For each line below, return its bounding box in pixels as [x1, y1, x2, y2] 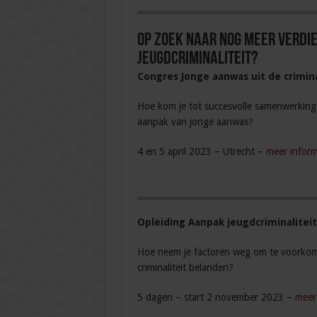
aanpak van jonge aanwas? [137, 116, 253, 128]
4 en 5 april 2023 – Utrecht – [137, 146, 266, 158]
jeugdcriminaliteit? [137, 50, 258, 69]
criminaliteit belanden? [137, 262, 234, 274]
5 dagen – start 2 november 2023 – [137, 292, 295, 304]
